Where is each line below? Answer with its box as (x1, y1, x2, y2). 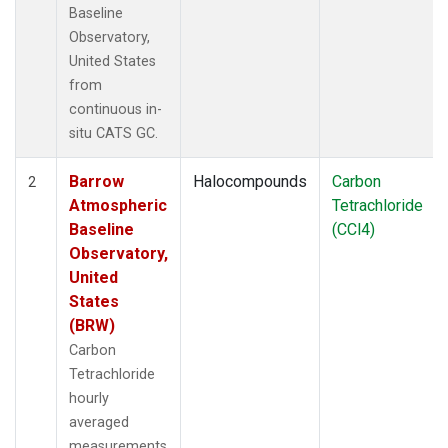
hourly (69, 389, 109, 407)
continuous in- (69, 100, 162, 118)
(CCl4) (332, 219, 375, 239)
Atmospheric (69, 195, 167, 215)
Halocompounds (193, 171, 307, 191)
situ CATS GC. (69, 124, 158, 142)
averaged (69, 413, 129, 431)
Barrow (69, 171, 124, 191)
